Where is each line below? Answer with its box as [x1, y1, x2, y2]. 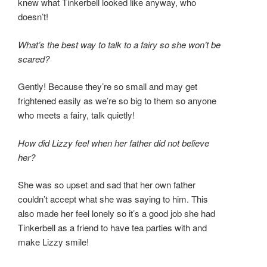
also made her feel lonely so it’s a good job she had [18, 207, 215, 220]
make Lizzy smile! [18, 235, 89, 249]
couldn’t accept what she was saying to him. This [18, 193, 208, 206]
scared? [18, 52, 49, 65]
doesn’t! [18, 10, 48, 23]
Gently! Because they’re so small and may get [18, 80, 197, 93]
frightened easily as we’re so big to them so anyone [18, 94, 216, 107]
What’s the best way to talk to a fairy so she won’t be [18, 38, 221, 51]
